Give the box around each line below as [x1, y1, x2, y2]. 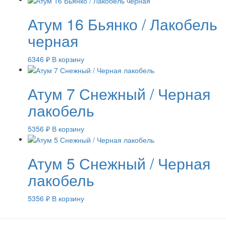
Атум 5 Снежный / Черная [28, 152, 210, 175]
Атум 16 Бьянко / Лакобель [28, 13, 217, 35]
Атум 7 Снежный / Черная [28, 82, 210, 104]
